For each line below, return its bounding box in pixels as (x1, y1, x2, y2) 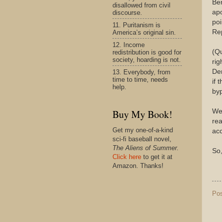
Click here (112, 153, 141, 161)
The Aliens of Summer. (112, 144, 179, 152)
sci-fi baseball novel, (112, 135, 171, 143)
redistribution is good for (112, 48, 181, 56)
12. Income (112, 41, 145, 49)
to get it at (141, 153, 172, 161)
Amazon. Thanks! (112, 162, 164, 169)
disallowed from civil (112, 1, 170, 9)
